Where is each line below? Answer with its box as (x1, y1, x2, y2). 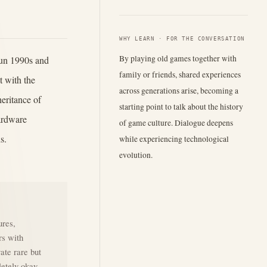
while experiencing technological (119, 133, 229, 144)
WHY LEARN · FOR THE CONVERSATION (119, 35, 245, 42)
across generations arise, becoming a (119, 85, 238, 96)
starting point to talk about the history (119, 101, 243, 112)
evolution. (119, 149, 153, 160)
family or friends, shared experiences (119, 69, 241, 80)
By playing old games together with (119, 52, 237, 64)
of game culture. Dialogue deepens (119, 117, 233, 128)
